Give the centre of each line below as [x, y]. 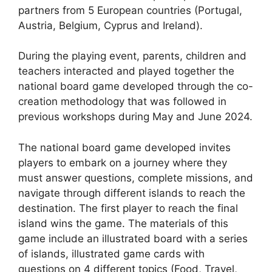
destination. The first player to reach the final [128, 208]
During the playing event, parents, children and [132, 56]
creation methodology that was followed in [122, 101]
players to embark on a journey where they [123, 162]
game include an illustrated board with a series [133, 238]
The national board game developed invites [124, 147]
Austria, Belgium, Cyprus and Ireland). [110, 25]
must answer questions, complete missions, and [136, 178]
